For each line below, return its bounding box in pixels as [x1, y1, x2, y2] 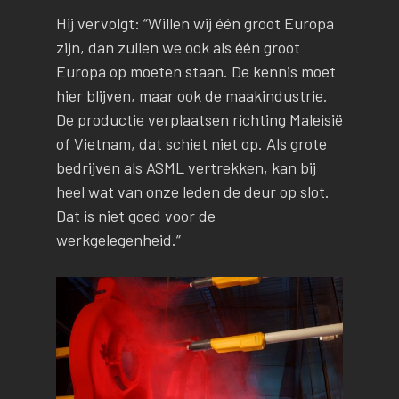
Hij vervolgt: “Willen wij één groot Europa [55, 12, 334, 33]
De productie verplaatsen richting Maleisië [55, 109, 343, 129]
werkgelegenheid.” [55, 229, 181, 249]
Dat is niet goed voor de [55, 205, 216, 225]
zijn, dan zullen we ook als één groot [55, 37, 300, 57]
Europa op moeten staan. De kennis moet [55, 61, 336, 81]
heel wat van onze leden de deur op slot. [55, 181, 330, 201]
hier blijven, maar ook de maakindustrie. [55, 85, 328, 105]
